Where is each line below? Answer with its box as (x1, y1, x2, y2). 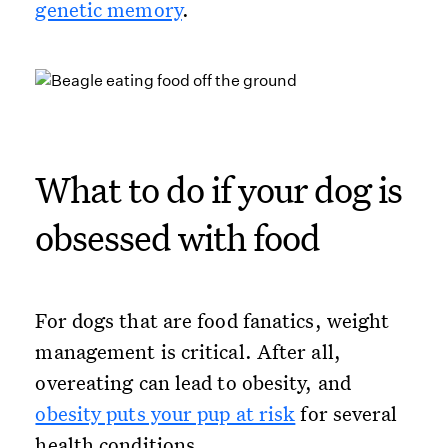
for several (295, 400, 398, 427)
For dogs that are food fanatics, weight (35, 307, 390, 334)
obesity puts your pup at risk (35, 400, 296, 427)
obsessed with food (35, 214, 321, 261)
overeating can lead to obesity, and (35, 369, 351, 396)
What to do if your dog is (35, 166, 403, 213)
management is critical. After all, (35, 338, 341, 365)
